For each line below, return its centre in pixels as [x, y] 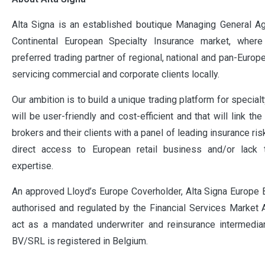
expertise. [33, 166]
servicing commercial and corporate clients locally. [117, 74]
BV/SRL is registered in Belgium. [81, 241]
